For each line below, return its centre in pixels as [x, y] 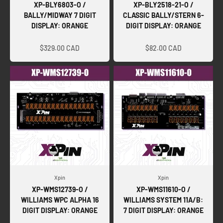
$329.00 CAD [60, 48]
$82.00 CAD [163, 48]
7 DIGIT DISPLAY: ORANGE [163, 210]
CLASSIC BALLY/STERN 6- [163, 15]
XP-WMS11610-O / [163, 189]
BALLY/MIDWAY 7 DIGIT [60, 15]
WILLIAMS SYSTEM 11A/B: [163, 200]
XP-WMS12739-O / [60, 189]
